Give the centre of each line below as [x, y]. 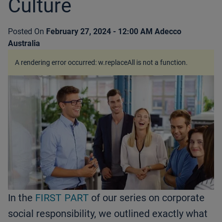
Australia [24, 43]
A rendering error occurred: [56, 62]
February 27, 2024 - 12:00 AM [99, 31]
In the [22, 198]
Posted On [26, 31]
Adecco [168, 31]
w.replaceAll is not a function [142, 62]
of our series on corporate [146, 198]
